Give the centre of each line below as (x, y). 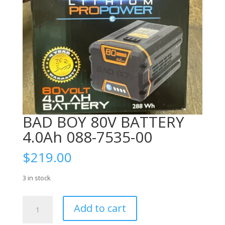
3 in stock (36, 178)
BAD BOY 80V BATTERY (103, 122)
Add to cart (100, 208)
